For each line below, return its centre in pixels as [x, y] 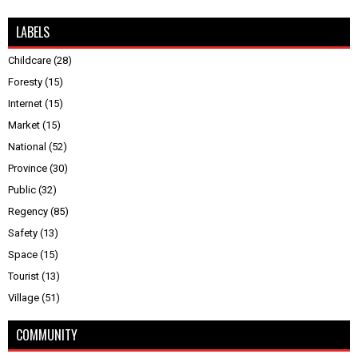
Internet [25, 103]
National [27, 146]
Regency [28, 211]
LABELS [33, 32]
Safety [23, 233]
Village [24, 297]
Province [28, 168]
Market [24, 125]
